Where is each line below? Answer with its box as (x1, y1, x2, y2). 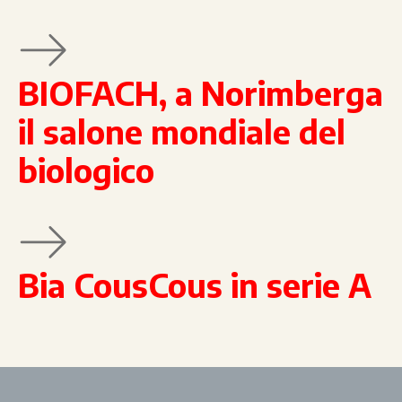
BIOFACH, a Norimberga (18, 73, 383, 113)
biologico (18, 150, 154, 190)
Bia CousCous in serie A (18, 265, 371, 305)
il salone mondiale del (18, 111, 345, 152)
